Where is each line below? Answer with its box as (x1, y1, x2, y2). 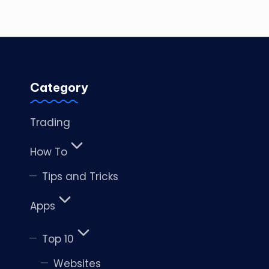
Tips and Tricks (41, 169, 118, 184)
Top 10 (41, 232, 74, 246)
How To (30, 145, 67, 159)
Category (30, 80, 88, 95)
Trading (30, 115, 70, 130)
